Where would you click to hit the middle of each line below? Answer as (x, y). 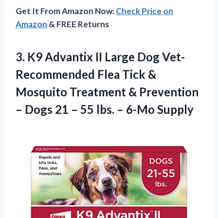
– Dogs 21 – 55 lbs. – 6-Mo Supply (105, 109)
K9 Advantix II (65, 56)
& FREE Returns (78, 24)
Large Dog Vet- (144, 56)
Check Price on (145, 11)
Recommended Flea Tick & (86, 74)
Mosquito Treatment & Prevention (107, 91)
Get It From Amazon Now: (66, 11)
